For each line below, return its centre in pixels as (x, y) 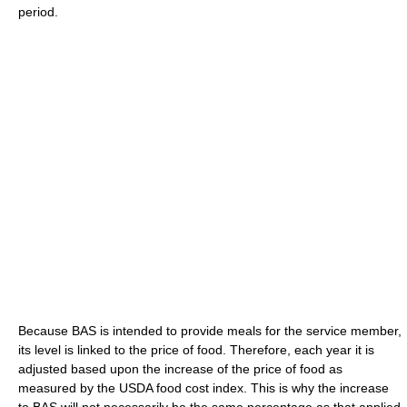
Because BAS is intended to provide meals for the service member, (210, 330)
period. (38, 11)
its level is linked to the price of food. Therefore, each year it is (196, 349)
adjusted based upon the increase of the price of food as (180, 368)
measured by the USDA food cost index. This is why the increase (203, 387)
